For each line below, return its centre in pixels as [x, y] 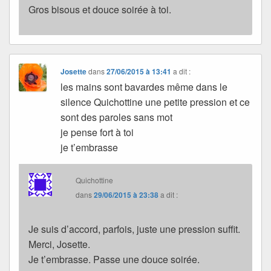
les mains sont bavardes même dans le [144, 87]
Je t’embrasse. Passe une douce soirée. [114, 260]
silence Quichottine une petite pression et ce [155, 102]
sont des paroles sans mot [117, 117]
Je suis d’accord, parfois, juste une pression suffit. [134, 229]
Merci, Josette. [59, 244]
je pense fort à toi [97, 132]
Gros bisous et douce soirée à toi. [100, 10]
